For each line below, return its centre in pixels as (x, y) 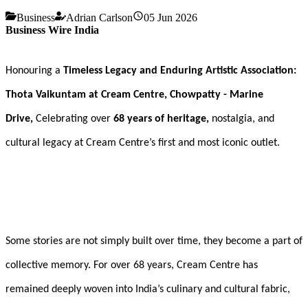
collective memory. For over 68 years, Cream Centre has (132, 266)
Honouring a (34, 70)
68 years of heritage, (161, 119)
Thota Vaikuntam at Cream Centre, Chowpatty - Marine (134, 95)
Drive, (21, 119)
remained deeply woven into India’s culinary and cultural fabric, (148, 290)
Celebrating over (75, 119)
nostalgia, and (242, 119)
